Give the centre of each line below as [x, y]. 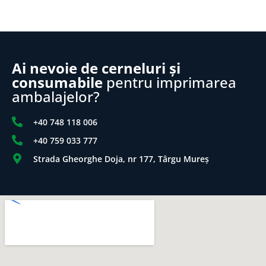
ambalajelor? [56, 96]
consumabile [57, 82]
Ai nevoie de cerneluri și [96, 68]
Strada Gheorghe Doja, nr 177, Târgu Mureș [121, 159]
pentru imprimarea [170, 82]
